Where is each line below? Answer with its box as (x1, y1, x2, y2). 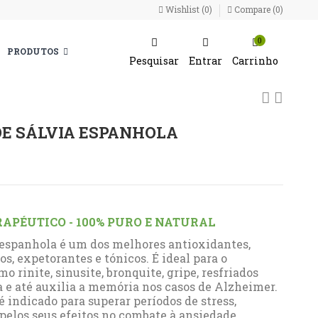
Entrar (189, 54, 223, 68)
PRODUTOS (6, 45, 61, 57)
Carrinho (232, 54, 279, 68)
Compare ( (234, 3, 276, 15)
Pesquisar (129, 54, 180, 68)
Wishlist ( (163, 3, 205, 15)
